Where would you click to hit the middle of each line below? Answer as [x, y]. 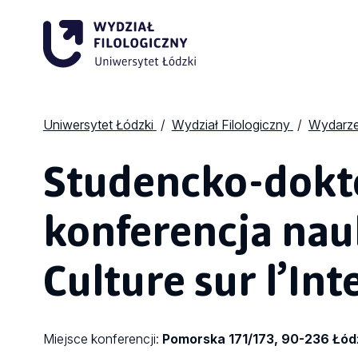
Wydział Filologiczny [231, 125]
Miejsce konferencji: [102, 339]
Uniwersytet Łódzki [98, 125]
